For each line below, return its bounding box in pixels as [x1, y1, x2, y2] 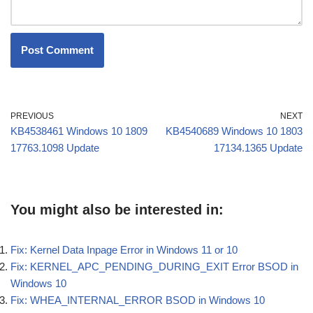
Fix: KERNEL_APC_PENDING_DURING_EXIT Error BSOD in [10, 260, 298, 272]
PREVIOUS [10, 110, 54, 121]
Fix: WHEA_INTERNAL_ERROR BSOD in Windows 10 [10, 293, 265, 306]
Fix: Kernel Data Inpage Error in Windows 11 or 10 [10, 243, 238, 256]
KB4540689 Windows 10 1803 [166, 124, 303, 137]
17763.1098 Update [10, 141, 99, 154]
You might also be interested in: [10, 201, 224, 217]
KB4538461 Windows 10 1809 [10, 124, 147, 137]
